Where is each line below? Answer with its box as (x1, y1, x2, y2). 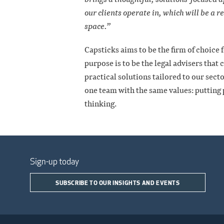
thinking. (84, 98, 116, 109)
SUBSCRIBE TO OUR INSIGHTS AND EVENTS (55, 178, 180, 187)
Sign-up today (30, 156, 79, 167)
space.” (84, 21, 110, 32)
